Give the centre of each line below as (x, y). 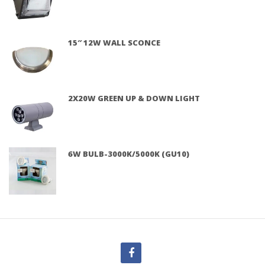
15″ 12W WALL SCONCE (114, 42)
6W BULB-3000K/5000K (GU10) (129, 153)
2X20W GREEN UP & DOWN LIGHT (134, 98)
